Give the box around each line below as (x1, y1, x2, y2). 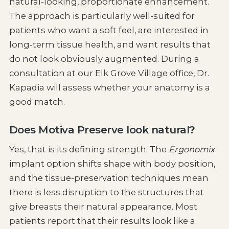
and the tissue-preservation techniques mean (9, 173, 209, 184)
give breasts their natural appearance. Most (9, 201, 197, 212)
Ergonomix (168, 144, 215, 155)
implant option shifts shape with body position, (9, 158, 215, 169)
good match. (9, 97, 65, 107)
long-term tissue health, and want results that (9, 39, 211, 50)
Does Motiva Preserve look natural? (9, 123, 195, 136)
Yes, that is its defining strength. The (9, 144, 169, 155)
